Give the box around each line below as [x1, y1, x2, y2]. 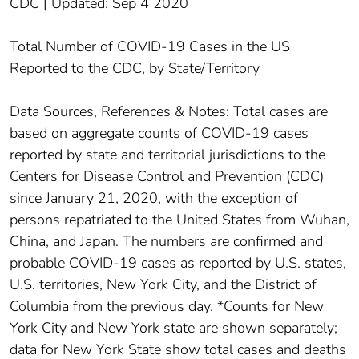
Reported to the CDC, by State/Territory [10, 58, 260, 78]
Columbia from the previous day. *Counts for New [10, 296, 324, 316]
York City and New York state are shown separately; [10, 317, 337, 337]
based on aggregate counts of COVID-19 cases [10, 123, 309, 143]
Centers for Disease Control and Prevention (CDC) [10, 166, 324, 186]
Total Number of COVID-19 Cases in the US [10, 36, 290, 56]
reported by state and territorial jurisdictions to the [10, 144, 325, 164]
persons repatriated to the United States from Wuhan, [10, 209, 349, 229]
